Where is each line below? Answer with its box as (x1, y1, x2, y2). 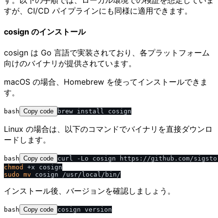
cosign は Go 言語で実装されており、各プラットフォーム (4, 48, 210, 58)
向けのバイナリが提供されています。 (4, 58, 136, 69)
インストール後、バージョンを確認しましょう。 (4, 186, 175, 196)
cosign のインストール (4, 27, 86, 37)
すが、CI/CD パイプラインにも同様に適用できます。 (4, 5, 192, 16)
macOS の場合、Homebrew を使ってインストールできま (4, 77, 208, 87)
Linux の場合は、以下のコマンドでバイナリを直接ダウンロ (4, 124, 213, 134)
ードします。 (4, 135, 51, 145)
